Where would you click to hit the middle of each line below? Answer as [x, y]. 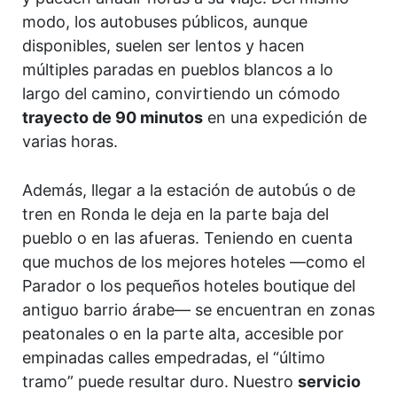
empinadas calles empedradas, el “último [174, 358]
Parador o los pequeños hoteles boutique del [189, 286]
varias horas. [70, 141]
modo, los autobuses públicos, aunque [165, 21]
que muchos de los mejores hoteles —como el [194, 262]
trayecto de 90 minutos [113, 117]
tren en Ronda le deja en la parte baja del [175, 214]
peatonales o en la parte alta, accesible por [183, 334]
